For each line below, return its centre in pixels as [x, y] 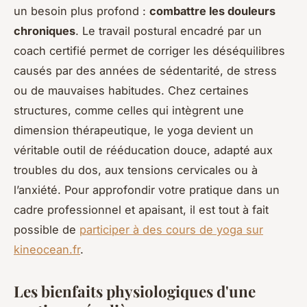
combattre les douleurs [212, 11]
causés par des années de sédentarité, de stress [145, 71]
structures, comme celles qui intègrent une [129, 111]
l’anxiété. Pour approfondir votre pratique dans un [147, 190]
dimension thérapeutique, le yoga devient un [134, 131]
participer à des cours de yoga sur [171, 230]
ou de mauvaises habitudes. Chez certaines [131, 91]
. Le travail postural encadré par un [169, 31]
